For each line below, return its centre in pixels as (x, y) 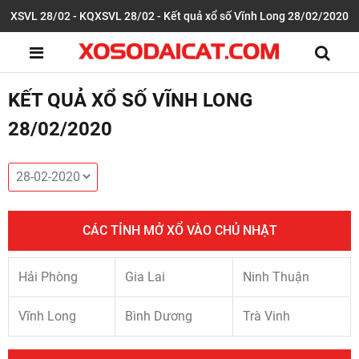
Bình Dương (159, 316)
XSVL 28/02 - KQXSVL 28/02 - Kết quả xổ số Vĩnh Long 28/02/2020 (179, 16)
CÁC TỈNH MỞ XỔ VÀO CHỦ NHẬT (179, 230)
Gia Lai (145, 277)
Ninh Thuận (276, 277)
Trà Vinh (266, 316)
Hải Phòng (48, 277)
